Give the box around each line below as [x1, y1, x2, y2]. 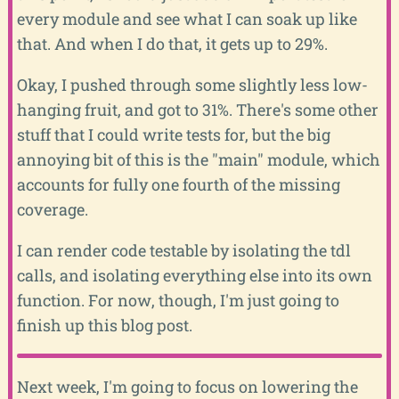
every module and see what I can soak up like [16, 8, 357, 30]
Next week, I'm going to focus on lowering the [16, 375, 358, 397]
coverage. [16, 199, 88, 221]
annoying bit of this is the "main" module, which [16, 149, 380, 171]
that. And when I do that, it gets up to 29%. [16, 33, 328, 55]
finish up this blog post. [16, 314, 192, 337]
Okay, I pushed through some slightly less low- [16, 74, 368, 96]
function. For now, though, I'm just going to [16, 289, 339, 312]
